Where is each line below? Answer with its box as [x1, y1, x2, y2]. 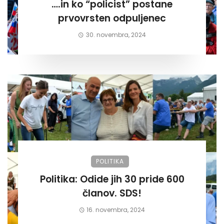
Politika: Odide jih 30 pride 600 [39, 172, 80, 186]
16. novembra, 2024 [86, 205, 145, 214]
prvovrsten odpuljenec [58, 11, 166, 25]
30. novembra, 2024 [85, 30, 146, 39]
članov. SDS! [119, 186, 141, 200]
